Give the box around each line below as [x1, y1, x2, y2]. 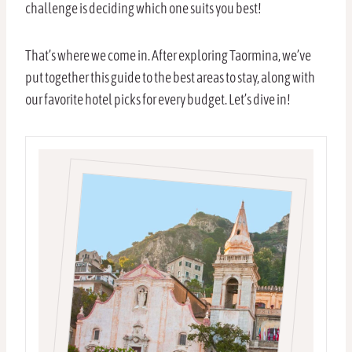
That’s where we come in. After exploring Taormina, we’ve [25, 47, 311, 64]
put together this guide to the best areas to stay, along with [25, 69, 315, 86]
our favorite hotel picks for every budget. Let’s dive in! [25, 91, 291, 108]
